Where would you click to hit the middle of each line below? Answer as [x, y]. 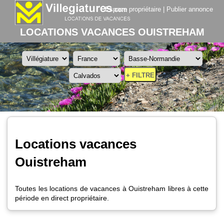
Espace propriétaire [133, 9]
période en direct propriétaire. [62, 198]
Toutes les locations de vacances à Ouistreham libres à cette [112, 189]
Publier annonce [190, 9]
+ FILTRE [140, 75]
